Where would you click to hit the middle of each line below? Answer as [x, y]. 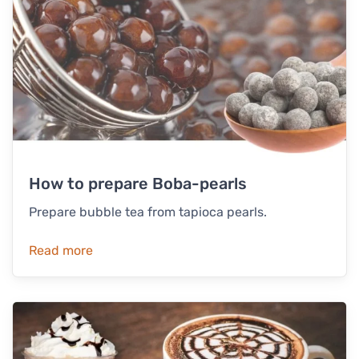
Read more [61, 251]
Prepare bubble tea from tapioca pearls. [148, 212]
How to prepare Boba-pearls [138, 184]
